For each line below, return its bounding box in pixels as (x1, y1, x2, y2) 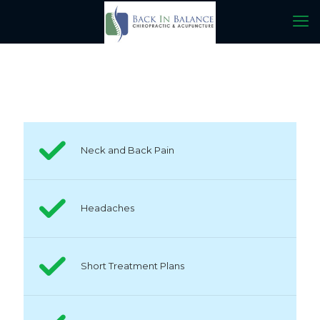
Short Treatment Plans (81, 260, 184, 271)
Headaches (81, 202, 134, 214)
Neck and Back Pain (81, 144, 174, 156)
